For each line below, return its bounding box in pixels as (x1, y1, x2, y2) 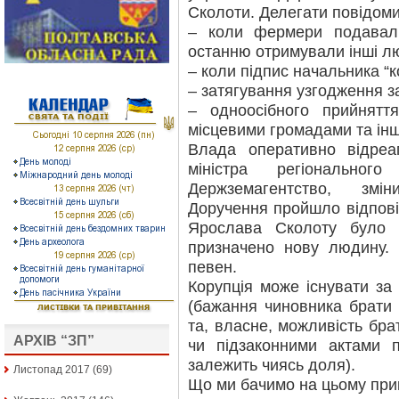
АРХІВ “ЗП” (13, 333, 94, 349)
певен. (188, 258, 237, 276)
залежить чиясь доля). (188, 356, 355, 374)
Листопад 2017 (13, 363, 90, 377)
